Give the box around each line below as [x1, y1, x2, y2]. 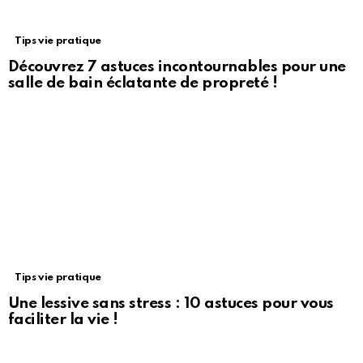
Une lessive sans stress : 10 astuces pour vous [8, 296, 334, 312]
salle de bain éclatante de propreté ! [8, 75, 278, 92]
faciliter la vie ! [8, 312, 118, 328]
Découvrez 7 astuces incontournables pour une [8, 59, 346, 75]
